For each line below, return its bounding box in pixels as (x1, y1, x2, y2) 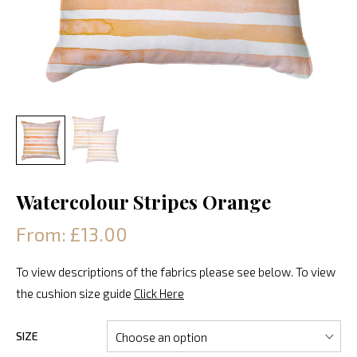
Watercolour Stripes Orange (16, 188, 271, 214)
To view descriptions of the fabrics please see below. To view (16, 264, 335, 279)
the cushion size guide (16, 285, 134, 300)
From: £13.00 (16, 222, 127, 245)
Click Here (134, 285, 184, 300)
